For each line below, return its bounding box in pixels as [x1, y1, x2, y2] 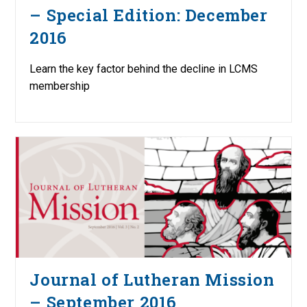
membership [29, 79, 90, 93]
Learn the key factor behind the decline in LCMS [29, 62, 258, 75]
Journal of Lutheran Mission [29, 269, 275, 291]
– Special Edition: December [29, 3, 268, 26]
